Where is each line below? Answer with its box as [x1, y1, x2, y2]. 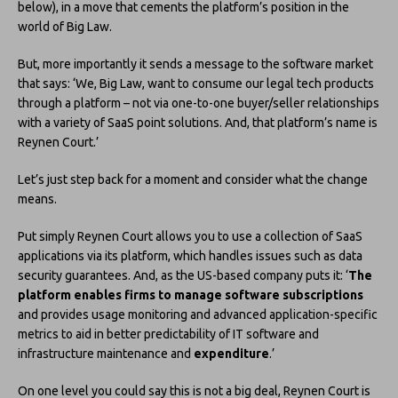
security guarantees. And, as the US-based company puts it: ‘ [18, 267, 348, 283]
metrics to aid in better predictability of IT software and [18, 326, 319, 341]
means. [18, 191, 57, 206]
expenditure [194, 346, 269, 361]
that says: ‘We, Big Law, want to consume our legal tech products [18, 76, 374, 91]
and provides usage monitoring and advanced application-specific [18, 306, 378, 322]
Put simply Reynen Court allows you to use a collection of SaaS [18, 228, 362, 243]
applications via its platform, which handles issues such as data [18, 248, 362, 263]
